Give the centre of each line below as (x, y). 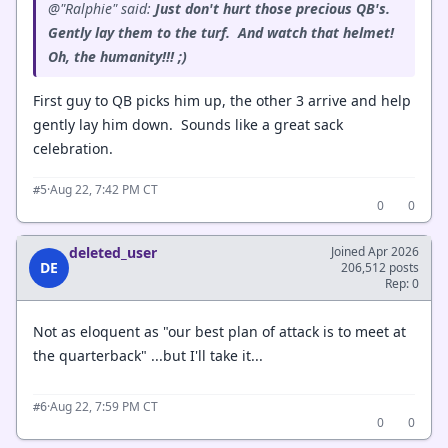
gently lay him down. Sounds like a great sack (188, 124)
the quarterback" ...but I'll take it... (148, 355)
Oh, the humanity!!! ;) (117, 56)
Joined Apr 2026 (375, 251)
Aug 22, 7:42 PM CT (104, 189)
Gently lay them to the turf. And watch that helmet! (223, 32)
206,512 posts (380, 267)
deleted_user (113, 252)
